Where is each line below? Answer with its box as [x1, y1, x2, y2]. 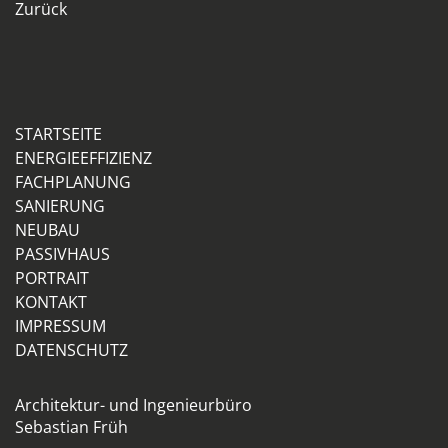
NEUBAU [15, 219, 80, 242]
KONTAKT [15, 291, 87, 314]
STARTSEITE [15, 123, 102, 146]
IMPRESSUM [15, 315, 106, 338]
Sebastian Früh [15, 416, 128, 439]
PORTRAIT [15, 267, 89, 290]
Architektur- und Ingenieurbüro [15, 394, 252, 417]
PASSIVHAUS [15, 243, 110, 266]
